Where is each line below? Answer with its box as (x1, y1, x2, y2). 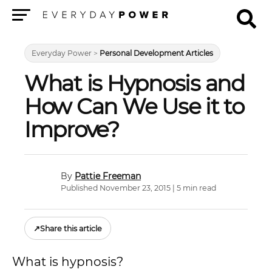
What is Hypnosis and (24, 70, 245, 97)
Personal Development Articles (100, 49, 213, 58)
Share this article (40, 223, 102, 233)
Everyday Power (32, 49, 92, 58)
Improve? (24, 116, 119, 143)
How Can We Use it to (24, 93, 244, 120)
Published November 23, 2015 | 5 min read (61, 183, 216, 192)
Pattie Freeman (75, 171, 141, 182)
